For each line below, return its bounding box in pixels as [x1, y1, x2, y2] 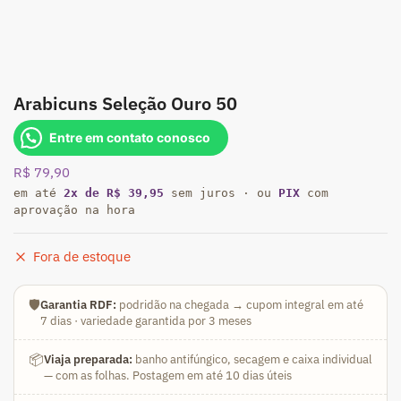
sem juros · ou [164, 186, 278, 200]
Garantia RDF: [40, 297, 116, 311]
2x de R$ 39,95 [64, 186, 164, 200]
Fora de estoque [33, 248, 131, 265]
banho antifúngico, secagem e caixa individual [132, 352, 372, 366]
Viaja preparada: [44, 352, 132, 366]
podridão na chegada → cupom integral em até [116, 297, 363, 311]
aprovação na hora [13, 203, 135, 217]
